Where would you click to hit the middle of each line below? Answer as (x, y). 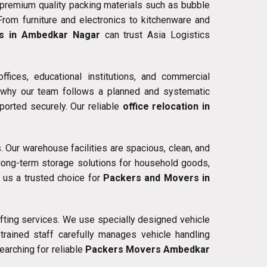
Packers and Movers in (156, 178)
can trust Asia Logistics (155, 35)
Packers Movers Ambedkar (148, 250)
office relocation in (166, 107)
